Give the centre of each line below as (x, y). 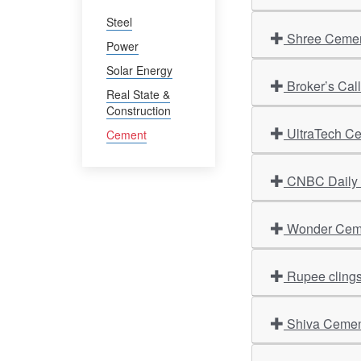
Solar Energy (139, 70)
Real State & (138, 94)
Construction (139, 110)
